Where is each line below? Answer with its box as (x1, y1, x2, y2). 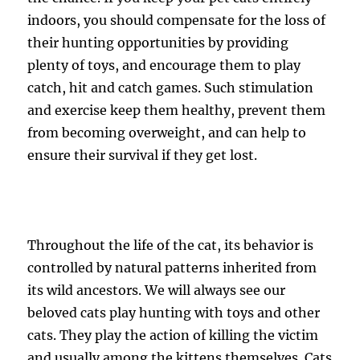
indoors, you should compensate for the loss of (27, 12, 326, 28)
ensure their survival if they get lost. (27, 147, 258, 163)
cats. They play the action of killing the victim (27, 327, 319, 343)
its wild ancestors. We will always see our (27, 282, 286, 298)
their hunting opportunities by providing (27, 35, 289, 51)
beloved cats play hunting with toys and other (27, 305, 321, 321)
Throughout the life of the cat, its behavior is (27, 237, 314, 253)
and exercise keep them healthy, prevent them (27, 102, 326, 118)
